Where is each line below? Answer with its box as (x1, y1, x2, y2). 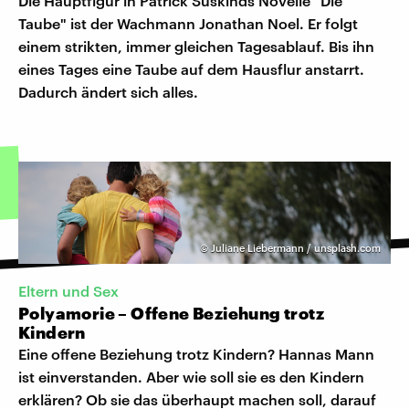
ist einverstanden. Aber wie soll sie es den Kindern (18, 368, 364, 386)
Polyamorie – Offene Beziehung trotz (18, 303, 324, 324)
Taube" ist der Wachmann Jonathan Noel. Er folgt (18, 14, 358, 32)
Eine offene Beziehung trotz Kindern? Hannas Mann (18, 345, 374, 363)
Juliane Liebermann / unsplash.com (211, 241, 381, 254)
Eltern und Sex (18, 282, 119, 300)
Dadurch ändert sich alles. (18, 82, 198, 100)
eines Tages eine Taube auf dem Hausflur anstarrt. (18, 59, 364, 78)
